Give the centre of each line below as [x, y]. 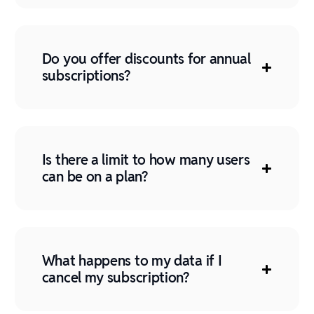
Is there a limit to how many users [146, 160]
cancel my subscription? [115, 278]
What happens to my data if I [132, 261]
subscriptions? [86, 76]
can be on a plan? [95, 177]
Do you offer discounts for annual [146, 59]
